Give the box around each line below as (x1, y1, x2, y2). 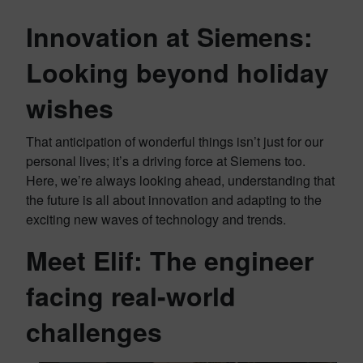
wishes (26, 89, 113, 126)
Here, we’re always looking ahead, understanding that (26, 171, 335, 190)
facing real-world (26, 277, 236, 314)
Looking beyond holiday (26, 53, 329, 91)
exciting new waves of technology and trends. (26, 210, 286, 228)
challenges (26, 313, 162, 350)
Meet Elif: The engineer (26, 241, 314, 279)
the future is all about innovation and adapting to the (26, 190, 322, 209)
